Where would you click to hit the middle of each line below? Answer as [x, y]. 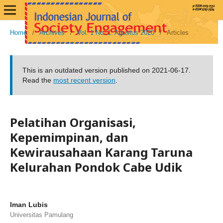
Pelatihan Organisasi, [73, 122]
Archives [52, 33]
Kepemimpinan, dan [69, 137]
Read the [38, 80]
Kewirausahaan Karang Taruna [101, 152]
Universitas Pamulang [42, 215]
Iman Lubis [29, 205]
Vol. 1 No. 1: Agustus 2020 [116, 33]
